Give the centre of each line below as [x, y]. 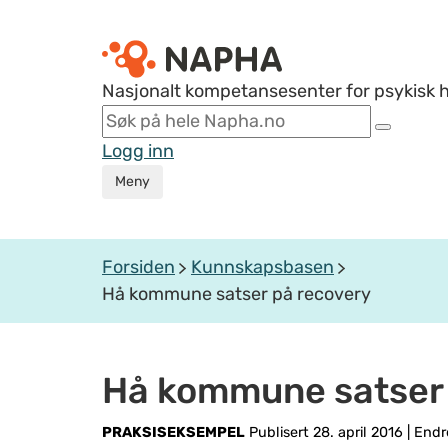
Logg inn [138, 151]
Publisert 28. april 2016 [326, 432]
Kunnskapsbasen [262, 267]
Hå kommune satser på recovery [236, 294]
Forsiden [138, 267]
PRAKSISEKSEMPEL [173, 432]
